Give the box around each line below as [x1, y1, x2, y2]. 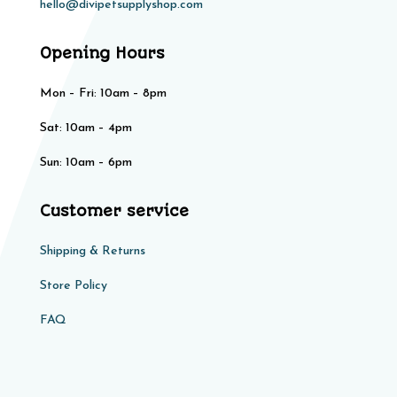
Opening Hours [39, 44, 165, 63]
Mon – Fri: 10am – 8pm [39, 87, 167, 101]
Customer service [39, 202, 189, 221]
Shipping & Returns [39, 245, 145, 259]
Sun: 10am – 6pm [39, 156, 132, 170]
